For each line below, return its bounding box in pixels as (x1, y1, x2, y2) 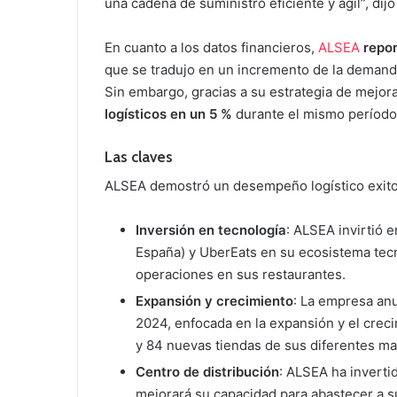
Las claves (105, 147, 173, 166)
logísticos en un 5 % (105, 105, 232, 122)
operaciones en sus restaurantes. (136, 266, 346, 284)
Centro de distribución (136, 363, 279, 381)
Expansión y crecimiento (136, 292, 293, 310)
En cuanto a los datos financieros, (105, 38, 318, 56)
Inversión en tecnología (136, 222, 286, 239)
